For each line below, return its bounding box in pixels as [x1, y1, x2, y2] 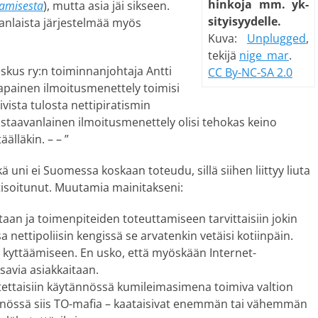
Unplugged [247, 31, 306, 46]
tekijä [208, 48, 239, 63]
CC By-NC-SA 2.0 [208, 65, 292, 80]
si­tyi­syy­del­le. [208, 13, 281, 29]
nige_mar [239, 48, 289, 63]
